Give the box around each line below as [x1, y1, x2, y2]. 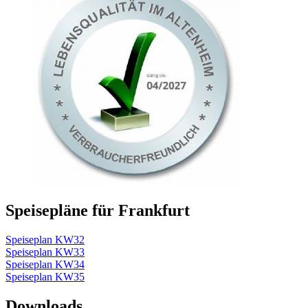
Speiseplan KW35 [5, 271, 85, 283]
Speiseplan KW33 [5, 246, 85, 258]
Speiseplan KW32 [5, 234, 85, 246]
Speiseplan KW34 [5, 258, 85, 271]
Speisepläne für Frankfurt [5, 201, 190, 220]
